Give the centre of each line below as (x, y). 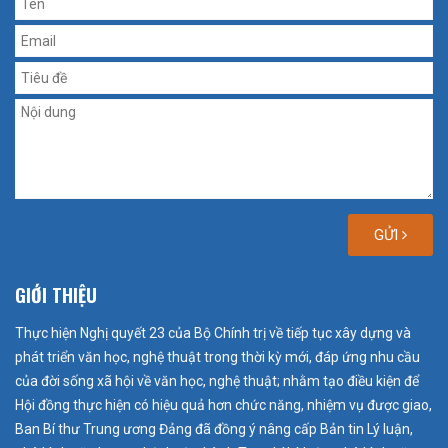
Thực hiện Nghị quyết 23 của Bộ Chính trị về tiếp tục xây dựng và (213, 333)
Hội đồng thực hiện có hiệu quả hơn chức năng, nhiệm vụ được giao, (223, 405)
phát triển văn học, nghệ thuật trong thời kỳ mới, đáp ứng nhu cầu (217, 357)
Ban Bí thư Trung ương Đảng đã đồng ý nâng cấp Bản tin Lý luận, (214, 429)
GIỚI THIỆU (56, 295)
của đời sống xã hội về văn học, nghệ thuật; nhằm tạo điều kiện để (217, 381)
